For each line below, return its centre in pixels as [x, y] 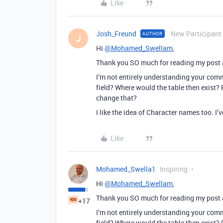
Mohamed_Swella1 [126, 169]
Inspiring [174, 169]
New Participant [196, 34]
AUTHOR [153, 34]
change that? [116, 98]
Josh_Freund [116, 34]
